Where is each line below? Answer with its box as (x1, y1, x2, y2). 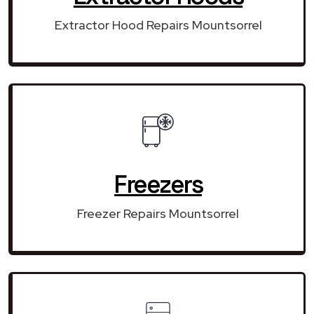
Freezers (114, 168, 202, 200)
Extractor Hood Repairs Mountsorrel (54, 16, 262, 33)
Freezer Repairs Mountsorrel (77, 205, 239, 221)
